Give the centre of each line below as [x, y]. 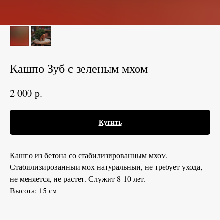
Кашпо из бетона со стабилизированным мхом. [89, 155]
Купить [110, 122]
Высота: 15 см [33, 190]
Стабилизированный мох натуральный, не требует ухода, [106, 166]
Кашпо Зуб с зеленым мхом [79, 68]
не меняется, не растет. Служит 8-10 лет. [78, 178]
